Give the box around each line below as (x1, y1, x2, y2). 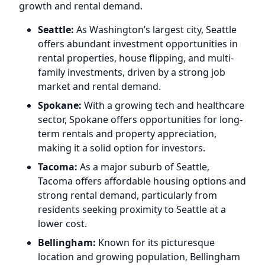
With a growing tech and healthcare (82, 99, 244, 112)
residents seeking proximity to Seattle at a (38, 203, 226, 216)
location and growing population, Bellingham (38, 250, 240, 263)
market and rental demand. (38, 80, 161, 93)
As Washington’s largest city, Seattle (74, 23, 237, 36)
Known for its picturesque (96, 236, 215, 249)
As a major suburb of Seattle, (77, 160, 209, 173)
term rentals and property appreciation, (38, 127, 216, 140)
